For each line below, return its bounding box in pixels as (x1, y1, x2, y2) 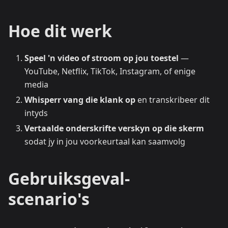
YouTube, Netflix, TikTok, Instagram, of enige (24, 66, 195, 77)
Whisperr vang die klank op (24, 94, 135, 105)
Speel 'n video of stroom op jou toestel (24, 52, 179, 64)
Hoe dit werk (8, 20, 112, 42)
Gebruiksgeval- (8, 167, 130, 189)
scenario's (8, 188, 90, 210)
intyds (24, 107, 48, 119)
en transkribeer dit (135, 94, 210, 105)
